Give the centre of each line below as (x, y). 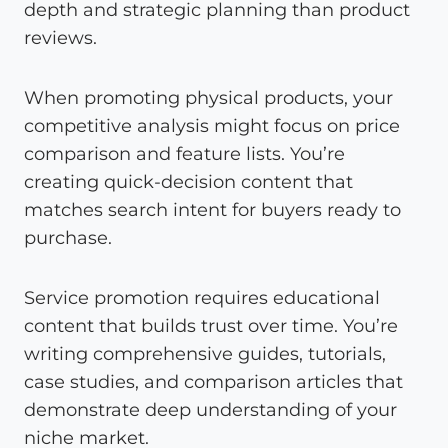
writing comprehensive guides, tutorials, (205, 353)
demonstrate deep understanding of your (210, 409)
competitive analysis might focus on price (212, 125)
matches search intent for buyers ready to (212, 209)
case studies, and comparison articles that (213, 381)
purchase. (68, 237)
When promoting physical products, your (208, 97)
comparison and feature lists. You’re (184, 153)
